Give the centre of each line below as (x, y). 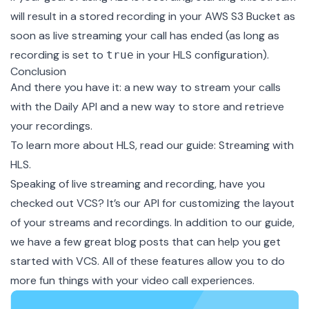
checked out (43, 203)
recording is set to (58, 54)
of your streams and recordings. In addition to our (138, 222)
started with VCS (54, 261)
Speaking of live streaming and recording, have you (138, 183)
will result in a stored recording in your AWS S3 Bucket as (153, 16)
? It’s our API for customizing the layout (196, 203)
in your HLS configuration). (201, 54)
